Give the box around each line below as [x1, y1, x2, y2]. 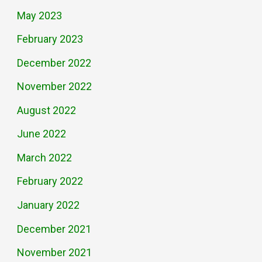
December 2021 [17, 222, 92, 235]
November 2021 [17, 246, 92, 259]
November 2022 [17, 80, 92, 93]
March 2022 [17, 151, 73, 164]
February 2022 [17, 175, 84, 188]
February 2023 [17, 33, 84, 46]
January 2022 [17, 198, 80, 211]
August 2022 [17, 104, 77, 116]
